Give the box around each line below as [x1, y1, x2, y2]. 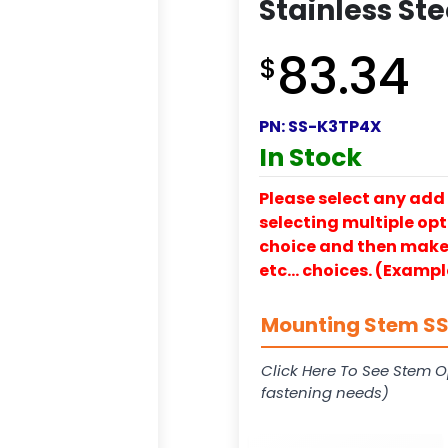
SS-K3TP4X [288, 114, 381, 138]
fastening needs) [261, 381, 389, 403]
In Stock [259, 139, 362, 175]
